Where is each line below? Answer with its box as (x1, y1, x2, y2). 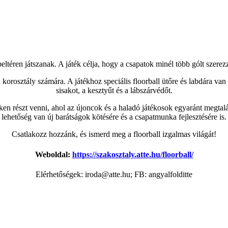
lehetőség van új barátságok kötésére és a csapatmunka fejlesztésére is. (2, 112, 226, 122)
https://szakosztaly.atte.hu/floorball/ (72, 150, 193, 159)
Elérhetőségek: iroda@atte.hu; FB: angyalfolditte (36, 169, 192, 179)
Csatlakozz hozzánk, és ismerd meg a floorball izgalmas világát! (12, 130, 216, 139)
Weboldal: (35, 150, 72, 159)
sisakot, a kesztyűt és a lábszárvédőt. (55, 86, 173, 95)
